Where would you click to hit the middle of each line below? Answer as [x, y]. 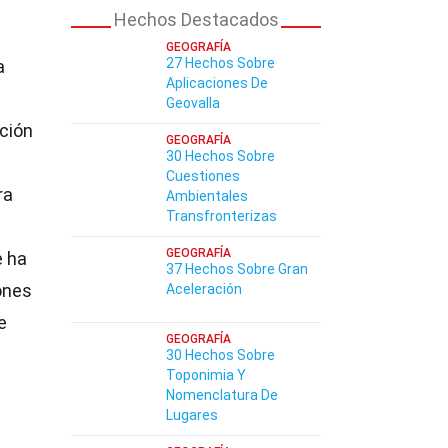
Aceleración [204, 289]
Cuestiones [203, 176]
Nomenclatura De [222, 395]
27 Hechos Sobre [220, 63]
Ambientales [207, 196]
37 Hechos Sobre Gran [237, 269]
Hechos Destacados [196, 19]
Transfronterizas [221, 216]
